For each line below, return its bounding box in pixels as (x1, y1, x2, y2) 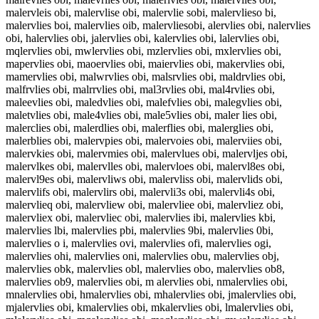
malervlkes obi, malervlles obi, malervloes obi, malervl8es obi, (6, 160, 285, 173)
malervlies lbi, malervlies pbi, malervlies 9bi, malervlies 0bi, (6, 224, 273, 237)
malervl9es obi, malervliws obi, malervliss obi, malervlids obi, (6, 173, 283, 186)
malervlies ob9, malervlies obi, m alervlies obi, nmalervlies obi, (6, 276, 288, 288)
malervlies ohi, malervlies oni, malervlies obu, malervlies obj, (6, 250, 279, 263)
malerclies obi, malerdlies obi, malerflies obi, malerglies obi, (6, 122, 273, 135)
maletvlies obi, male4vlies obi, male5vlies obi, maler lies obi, (6, 109, 277, 122)
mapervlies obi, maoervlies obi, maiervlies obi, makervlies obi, (6, 58, 285, 70)
